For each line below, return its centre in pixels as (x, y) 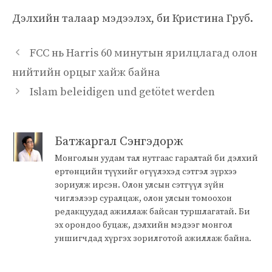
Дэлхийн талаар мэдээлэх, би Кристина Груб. (133, 18)
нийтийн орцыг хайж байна (86, 72)
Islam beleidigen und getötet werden (122, 92)
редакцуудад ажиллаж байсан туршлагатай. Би (152, 212)
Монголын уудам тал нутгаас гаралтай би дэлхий (156, 158)
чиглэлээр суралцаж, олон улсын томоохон (143, 198)
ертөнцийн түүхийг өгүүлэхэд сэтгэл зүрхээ (146, 172)
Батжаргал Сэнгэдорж (119, 141)
